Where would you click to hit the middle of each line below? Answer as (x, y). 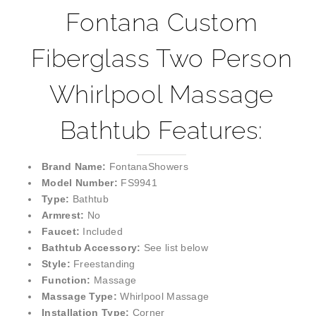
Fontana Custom (162, 23)
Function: (68, 280)
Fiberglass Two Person (162, 59)
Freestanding (104, 264)
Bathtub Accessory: (93, 248)
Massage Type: (81, 297)
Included (103, 232)
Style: (58, 264)
